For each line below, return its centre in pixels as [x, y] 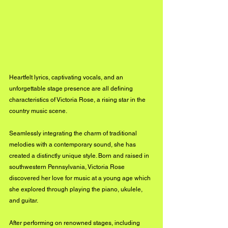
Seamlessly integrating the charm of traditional [74, 133]
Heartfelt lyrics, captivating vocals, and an [67, 77]
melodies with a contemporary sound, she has [73, 145]
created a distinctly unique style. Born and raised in [80, 156]
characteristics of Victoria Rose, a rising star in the [78, 100]
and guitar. [24, 201]
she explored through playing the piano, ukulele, [77, 189]
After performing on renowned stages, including [75, 223]
